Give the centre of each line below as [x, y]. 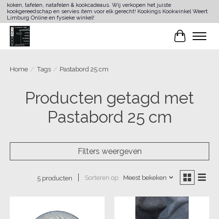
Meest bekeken [145, 178]
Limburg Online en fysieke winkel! [50, 18]
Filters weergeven [109, 151]
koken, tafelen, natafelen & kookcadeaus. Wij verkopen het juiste [89, 5]
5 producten [55, 178]
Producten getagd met [109, 98]
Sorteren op [101, 178]
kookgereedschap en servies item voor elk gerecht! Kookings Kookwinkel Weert [107, 12]
